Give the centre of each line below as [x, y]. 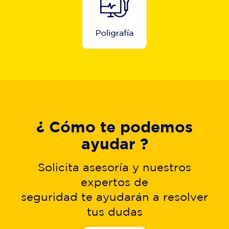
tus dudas [114, 211]
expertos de [114, 182]
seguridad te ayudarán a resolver [114, 197]
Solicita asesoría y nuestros [114, 167]
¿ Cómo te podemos [114, 127]
